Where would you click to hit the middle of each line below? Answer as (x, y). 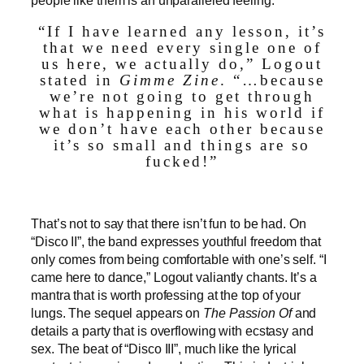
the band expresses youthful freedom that (204, 241)
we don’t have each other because (182, 130)
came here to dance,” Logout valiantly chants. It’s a (174, 277)
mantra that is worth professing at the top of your (166, 295)
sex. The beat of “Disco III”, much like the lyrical (164, 348)
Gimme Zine (169, 81)
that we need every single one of (182, 48)
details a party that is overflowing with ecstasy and (172, 330)
